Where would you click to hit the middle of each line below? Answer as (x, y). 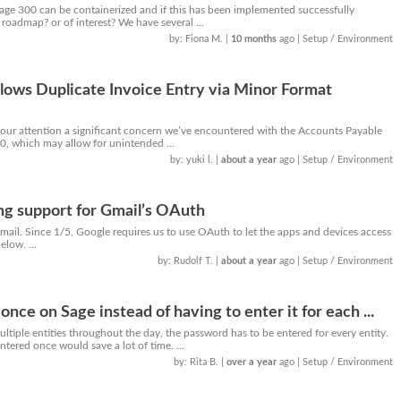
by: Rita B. (198, 362)
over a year (252, 362)
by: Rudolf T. (187, 261)
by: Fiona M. (198, 39)
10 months (254, 39)
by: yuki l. (193, 160)
